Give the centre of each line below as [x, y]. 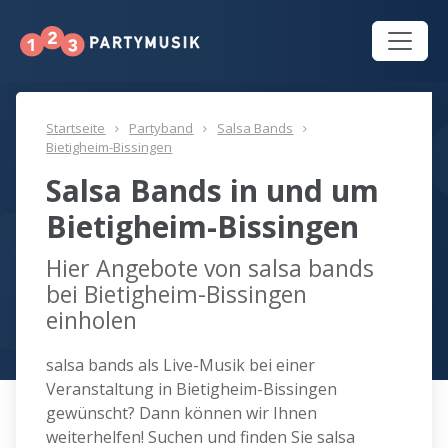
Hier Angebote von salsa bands [210, 268]
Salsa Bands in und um [213, 191]
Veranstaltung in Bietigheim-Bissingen [192, 389]
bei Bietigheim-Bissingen [177, 294]
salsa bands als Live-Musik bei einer [181, 365]
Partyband [161, 128]
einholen [92, 320]
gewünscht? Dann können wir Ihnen [182, 413]
